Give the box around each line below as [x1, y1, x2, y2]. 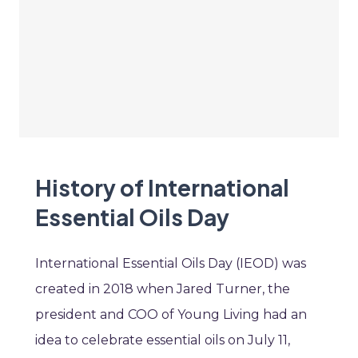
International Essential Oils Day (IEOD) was [35, 256, 306, 272]
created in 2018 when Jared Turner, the [35, 281, 290, 297]
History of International [35, 173, 289, 202]
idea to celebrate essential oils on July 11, [35, 332, 290, 348]
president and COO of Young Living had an [35, 307, 307, 323]
